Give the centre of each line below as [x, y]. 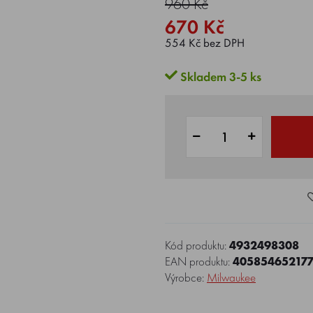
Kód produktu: [197, 245]
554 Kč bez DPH [205, 43]
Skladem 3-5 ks [219, 77]
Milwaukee [231, 277]
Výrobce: [186, 277]
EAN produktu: [199, 261]
